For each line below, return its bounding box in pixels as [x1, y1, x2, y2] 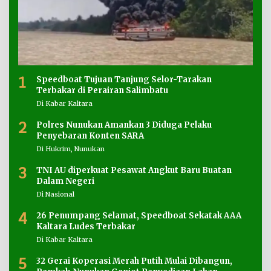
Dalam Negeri [36, 175, 94, 186]
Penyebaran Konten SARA [36, 130, 144, 141]
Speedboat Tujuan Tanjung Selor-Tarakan [36, 74, 212, 85]
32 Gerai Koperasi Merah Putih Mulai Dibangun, [36, 255, 232, 266]
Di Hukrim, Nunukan [36, 144, 105, 153]
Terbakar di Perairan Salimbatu [36, 85, 168, 96]
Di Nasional [36, 189, 74, 198]
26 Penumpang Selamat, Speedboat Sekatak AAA [36, 210, 241, 221]
